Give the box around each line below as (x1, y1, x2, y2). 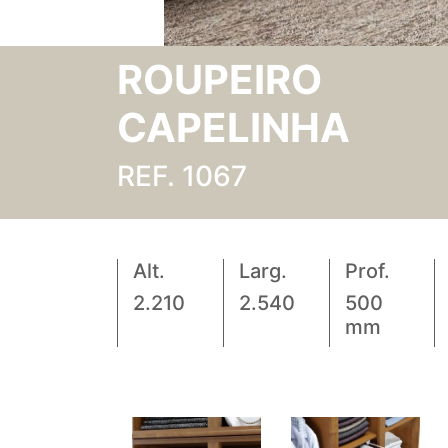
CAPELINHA (117, 103, 350, 153)
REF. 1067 (117, 159, 247, 194)
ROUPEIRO (117, 55, 322, 105)
